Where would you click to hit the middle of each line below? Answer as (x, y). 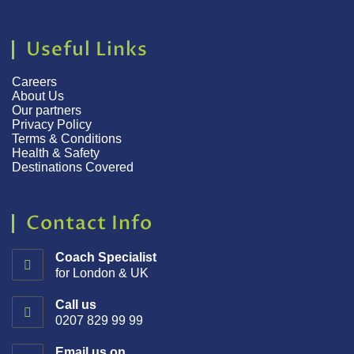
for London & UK (102, 273)
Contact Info (89, 223)
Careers (34, 81)
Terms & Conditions (68, 138)
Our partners (47, 110)
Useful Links (87, 49)
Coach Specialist (106, 257)
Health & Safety (56, 153)
